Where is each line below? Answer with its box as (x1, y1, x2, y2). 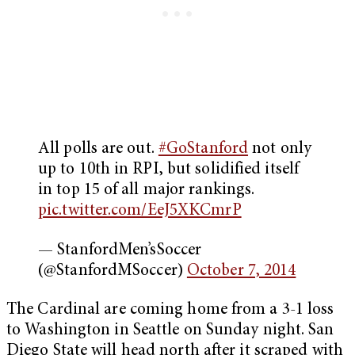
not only (248, 140, 311, 158)
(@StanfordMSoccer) (38, 262, 187, 280)
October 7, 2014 (186, 262, 296, 280)
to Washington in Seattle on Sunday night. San (6, 323, 334, 340)
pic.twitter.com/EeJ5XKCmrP (38, 202, 242, 219)
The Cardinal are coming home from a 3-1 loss (6, 302, 334, 319)
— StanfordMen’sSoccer (38, 242, 202, 259)
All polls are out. (38, 140, 158, 158)
